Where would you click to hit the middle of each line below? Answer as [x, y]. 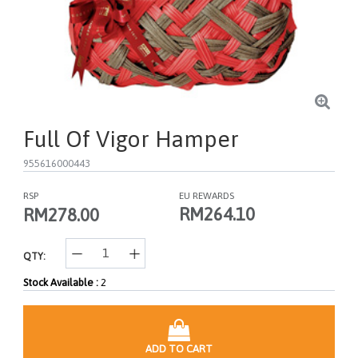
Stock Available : [62, 282]
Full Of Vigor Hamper [131, 139]
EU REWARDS [207, 196]
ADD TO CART [179, 348]
